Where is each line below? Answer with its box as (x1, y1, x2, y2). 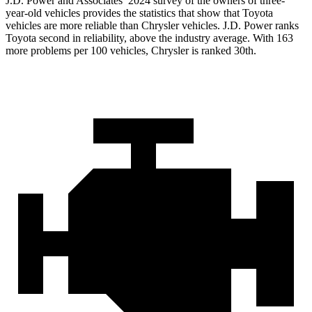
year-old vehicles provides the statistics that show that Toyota (6, 7, 273, 19)
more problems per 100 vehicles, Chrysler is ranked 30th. (6, 45, 256, 57)
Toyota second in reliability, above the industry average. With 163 (6, 32, 293, 45)
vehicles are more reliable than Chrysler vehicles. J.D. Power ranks (6, 19, 299, 32)
